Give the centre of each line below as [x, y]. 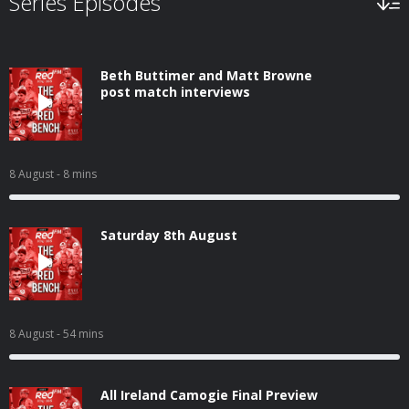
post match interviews [175, 92]
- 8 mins [77, 174]
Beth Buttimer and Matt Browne [206, 75]
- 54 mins [80, 334]
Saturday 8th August [169, 235]
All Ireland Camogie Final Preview [209, 395]
